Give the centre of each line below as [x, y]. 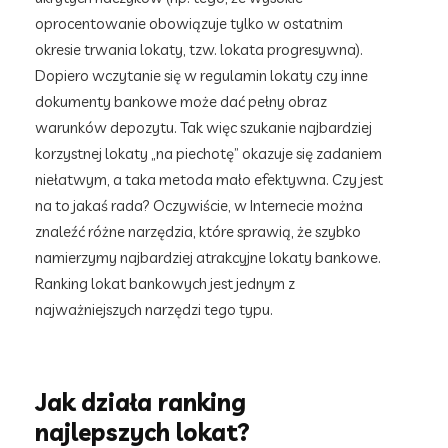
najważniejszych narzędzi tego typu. [154, 309]
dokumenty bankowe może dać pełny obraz [181, 101]
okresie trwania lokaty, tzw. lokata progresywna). [199, 49]
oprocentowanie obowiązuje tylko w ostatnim [189, 23]
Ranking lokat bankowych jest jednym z [165, 283]
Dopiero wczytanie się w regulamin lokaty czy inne [201, 75]
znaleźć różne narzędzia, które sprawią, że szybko [198, 231]
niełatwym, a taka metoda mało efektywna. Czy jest [209, 179]
